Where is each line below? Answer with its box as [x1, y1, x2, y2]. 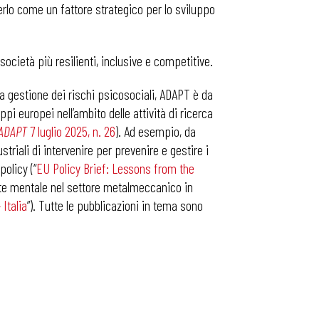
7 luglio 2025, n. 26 [27, 122, 115, 140]
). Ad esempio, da [115, 122, 196, 140]
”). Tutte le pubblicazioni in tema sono [27, 197, 203, 214]
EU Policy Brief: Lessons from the [36, 159, 194, 177]
